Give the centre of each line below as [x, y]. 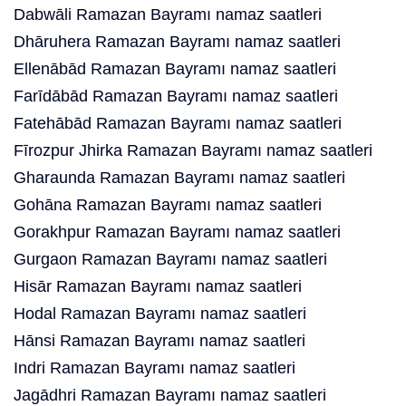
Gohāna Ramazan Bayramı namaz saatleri [168, 205]
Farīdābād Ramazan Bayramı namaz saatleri [176, 96]
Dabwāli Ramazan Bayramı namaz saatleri [168, 14]
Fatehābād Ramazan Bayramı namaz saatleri [178, 123]
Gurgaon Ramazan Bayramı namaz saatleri [170, 259]
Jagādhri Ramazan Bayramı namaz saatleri [170, 395]
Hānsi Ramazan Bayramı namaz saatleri [159, 341]
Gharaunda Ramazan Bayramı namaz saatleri [179, 178]
